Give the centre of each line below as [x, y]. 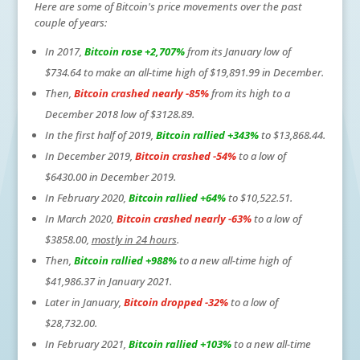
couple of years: [70, 22]
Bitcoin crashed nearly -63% [184, 218]
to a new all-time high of [233, 260]
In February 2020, [86, 197]
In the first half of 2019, [100, 135]
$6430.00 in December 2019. [110, 176]
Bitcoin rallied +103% [180, 344]
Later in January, [84, 302]
